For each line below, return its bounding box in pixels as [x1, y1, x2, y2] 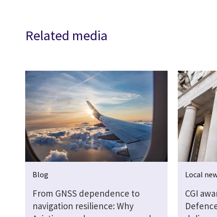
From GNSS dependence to [32, 187, 139, 200]
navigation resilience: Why [32, 200, 134, 212]
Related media [25, 27, 108, 45]
